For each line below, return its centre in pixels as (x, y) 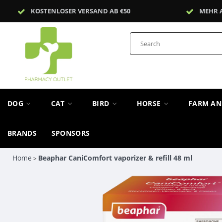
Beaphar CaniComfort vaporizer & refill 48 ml (115, 158)
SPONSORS (71, 133)
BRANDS (22, 133)
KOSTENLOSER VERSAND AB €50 (81, 11)
